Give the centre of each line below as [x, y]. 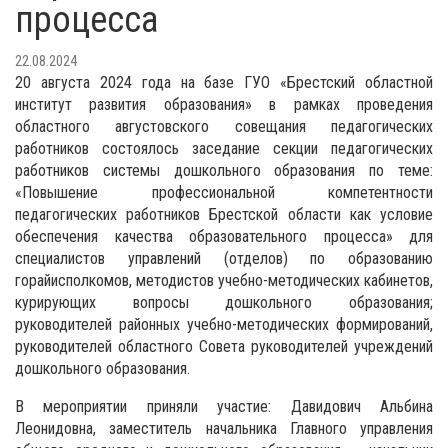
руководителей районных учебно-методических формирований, [224, 324]
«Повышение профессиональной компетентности [224, 192]
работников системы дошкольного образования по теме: [224, 170]
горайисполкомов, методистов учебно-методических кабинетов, [224, 280]
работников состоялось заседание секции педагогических [224, 148]
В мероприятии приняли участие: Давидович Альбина [224, 406]
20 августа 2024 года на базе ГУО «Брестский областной [224, 82]
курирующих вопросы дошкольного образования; [224, 302]
